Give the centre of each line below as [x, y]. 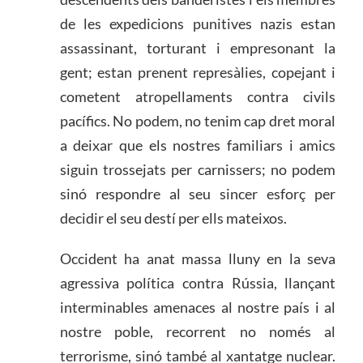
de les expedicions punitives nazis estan [198, 24]
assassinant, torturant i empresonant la [198, 48]
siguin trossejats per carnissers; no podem [198, 170]
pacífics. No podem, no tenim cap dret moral [198, 121]
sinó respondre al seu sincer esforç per [198, 194]
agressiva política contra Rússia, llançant [198, 283]
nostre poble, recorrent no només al [198, 332]
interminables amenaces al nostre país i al [198, 307]
